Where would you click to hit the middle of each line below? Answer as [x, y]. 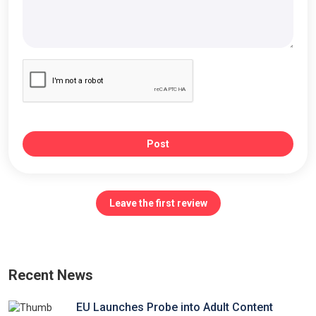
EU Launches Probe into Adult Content [175, 307]
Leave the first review [158, 203]
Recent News [51, 275]
